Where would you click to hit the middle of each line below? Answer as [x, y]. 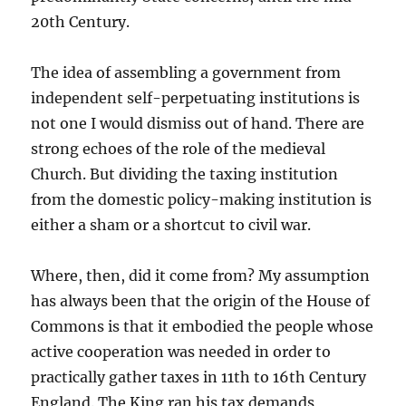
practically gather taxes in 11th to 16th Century [199, 377]
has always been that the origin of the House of [201, 301]
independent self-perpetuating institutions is [196, 98]
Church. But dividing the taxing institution [185, 174]
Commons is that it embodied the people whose [203, 326]
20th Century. [81, 22]
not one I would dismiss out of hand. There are [198, 123]
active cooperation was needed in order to [181, 352]
